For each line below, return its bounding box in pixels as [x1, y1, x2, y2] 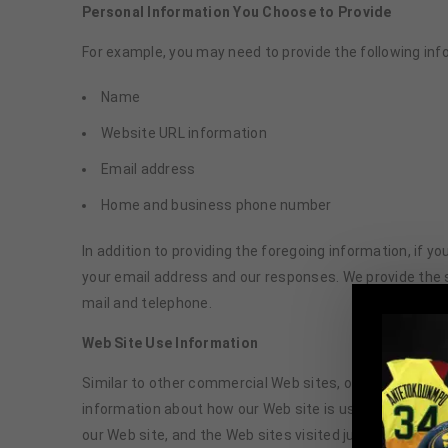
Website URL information [101, 125, 267, 141]
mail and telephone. [82, 295, 212, 311]
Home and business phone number [101, 197, 332, 213]
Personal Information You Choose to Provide [82, 4, 392, 20]
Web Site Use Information [82, 335, 258, 351]
